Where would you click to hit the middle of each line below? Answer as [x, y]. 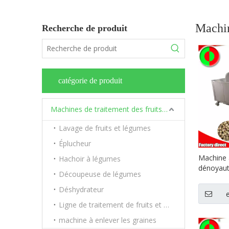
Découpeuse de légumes [100, 174]
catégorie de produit [90, 81]
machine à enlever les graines [108, 220]
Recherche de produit [85, 28]
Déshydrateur [81, 189]
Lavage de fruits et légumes [105, 128]
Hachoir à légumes [90, 159]
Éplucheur [75, 143]
